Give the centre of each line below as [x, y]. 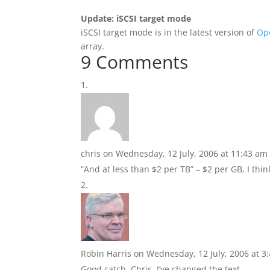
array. [93, 46]
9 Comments [135, 62]
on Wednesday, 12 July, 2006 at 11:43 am [186, 153]
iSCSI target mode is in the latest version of [169, 32]
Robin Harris [106, 253]
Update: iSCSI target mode [136, 18]
